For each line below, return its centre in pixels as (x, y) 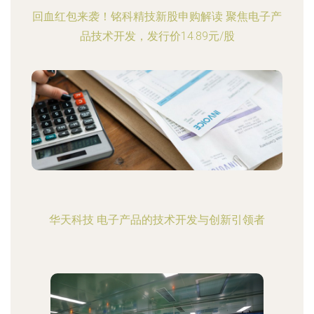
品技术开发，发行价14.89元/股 (157, 36)
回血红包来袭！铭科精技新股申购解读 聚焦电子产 (157, 16)
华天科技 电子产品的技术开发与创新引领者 (157, 220)
